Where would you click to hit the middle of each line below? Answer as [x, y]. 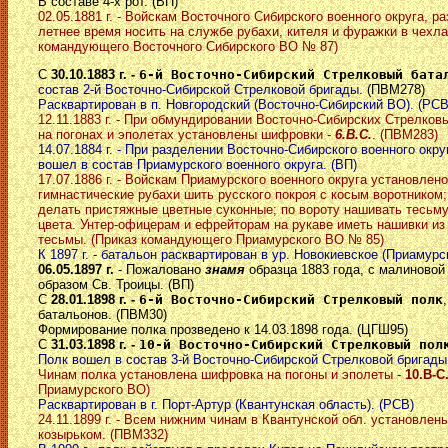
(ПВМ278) [396, 90]
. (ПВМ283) [405, 135]
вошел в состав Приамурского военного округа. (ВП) [197, 165]
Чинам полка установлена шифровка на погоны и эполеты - [221, 375]
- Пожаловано [159, 270]
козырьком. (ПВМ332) [103, 435]
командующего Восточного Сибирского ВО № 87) [188, 46]
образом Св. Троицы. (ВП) [116, 285]
